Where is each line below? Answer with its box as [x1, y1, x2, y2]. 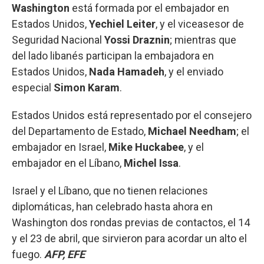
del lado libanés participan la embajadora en [12, 49, 214, 62]
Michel [124, 156, 157, 169]
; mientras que [170, 33, 236, 46]
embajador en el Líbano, [12, 156, 124, 169]
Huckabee [135, 140, 184, 153]
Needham [189, 124, 236, 137]
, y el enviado [164, 65, 223, 78]
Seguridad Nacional [12, 33, 104, 46]
